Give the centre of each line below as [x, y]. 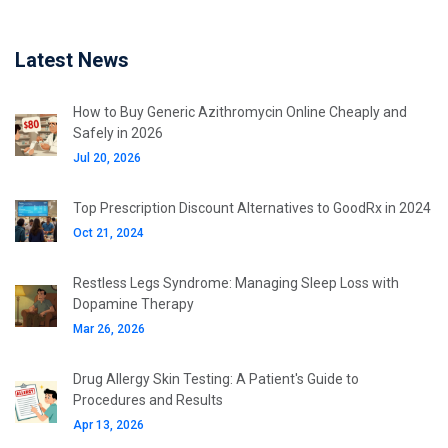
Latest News [72, 60]
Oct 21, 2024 [108, 233]
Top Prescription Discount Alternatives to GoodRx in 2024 [252, 208]
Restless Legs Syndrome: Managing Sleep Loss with [236, 283]
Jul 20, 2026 [107, 158]
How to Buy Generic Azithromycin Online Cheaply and [240, 112]
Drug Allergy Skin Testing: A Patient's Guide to [216, 379]
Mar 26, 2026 [109, 329]
